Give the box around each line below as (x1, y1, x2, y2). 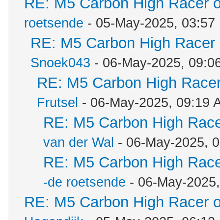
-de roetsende (43, 175, 126, 190)
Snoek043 (30, 55, 90, 70)
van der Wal (43, 135, 114, 150)
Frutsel (37, 95, 78, 110)
